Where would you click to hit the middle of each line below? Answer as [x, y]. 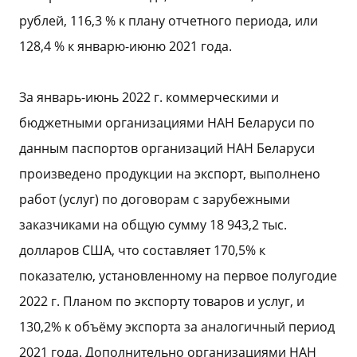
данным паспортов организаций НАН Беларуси [167, 148]
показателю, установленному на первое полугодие [178, 276]
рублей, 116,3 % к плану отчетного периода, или [169, 21]
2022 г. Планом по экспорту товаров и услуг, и [162, 301]
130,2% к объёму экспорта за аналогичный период [177, 327]
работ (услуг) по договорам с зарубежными [155, 199]
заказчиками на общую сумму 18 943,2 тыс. [153, 225]
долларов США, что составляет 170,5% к [142, 250]
